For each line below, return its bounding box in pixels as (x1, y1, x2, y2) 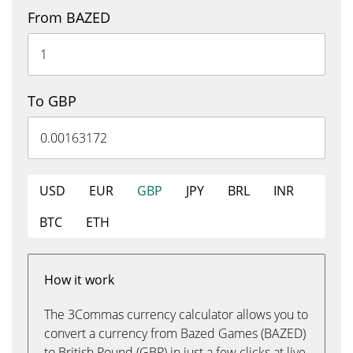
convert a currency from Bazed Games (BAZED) (44, 325, 306, 342)
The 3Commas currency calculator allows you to (44, 306, 308, 323)
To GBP (28, 91, 76, 110)
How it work (44, 271, 114, 288)
